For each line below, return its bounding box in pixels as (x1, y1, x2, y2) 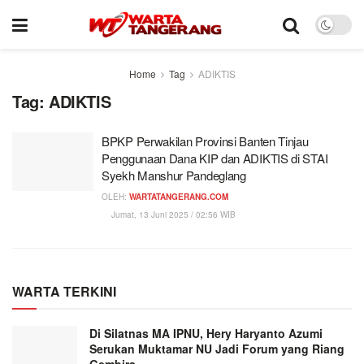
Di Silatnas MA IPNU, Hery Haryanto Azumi (89, 325, 323, 341)
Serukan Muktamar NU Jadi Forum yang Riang (89, 340, 344, 357)
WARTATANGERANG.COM (129, 191, 228, 202)
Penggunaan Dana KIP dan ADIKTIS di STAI (102, 149, 328, 167)
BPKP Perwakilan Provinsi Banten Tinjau (102, 132, 309, 149)
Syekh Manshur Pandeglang (102, 167, 246, 184)
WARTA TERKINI (12, 282, 116, 301)
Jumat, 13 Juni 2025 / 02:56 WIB (109, 209, 236, 220)
